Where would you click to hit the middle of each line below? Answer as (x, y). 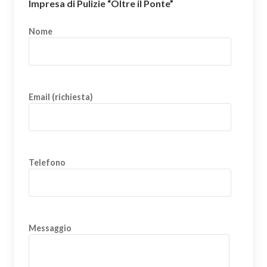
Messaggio (50, 228)
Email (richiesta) (61, 97)
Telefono (47, 162)
